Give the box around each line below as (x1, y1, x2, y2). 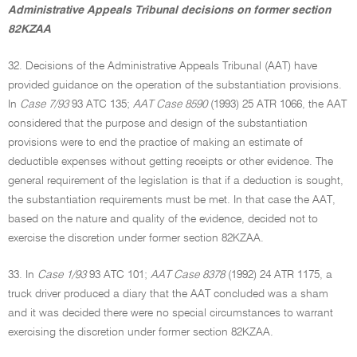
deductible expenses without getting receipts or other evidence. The (8, 156, 333, 167)
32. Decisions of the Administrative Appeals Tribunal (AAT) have (8, 61, 317, 72)
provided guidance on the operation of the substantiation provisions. (8, 80, 342, 91)
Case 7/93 (20, 99, 69, 110)
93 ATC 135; (69, 99, 133, 110)
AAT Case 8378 (151, 269, 225, 280)
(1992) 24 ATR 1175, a (225, 269, 332, 280)
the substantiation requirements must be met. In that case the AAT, (8, 194, 335, 206)
